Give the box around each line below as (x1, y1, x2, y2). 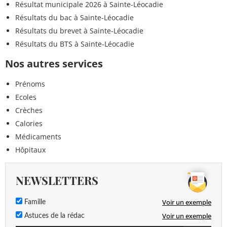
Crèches (15, 105, 43, 115)
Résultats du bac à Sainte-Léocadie (15, 12, 134, 22)
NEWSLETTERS (16, 172, 98, 188)
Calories (15, 118, 43, 128)
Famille (22, 198, 46, 206)
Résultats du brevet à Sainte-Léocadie (15, 25, 143, 35)
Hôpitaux (15, 144, 46, 155)
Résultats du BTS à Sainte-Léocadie (15, 39, 134, 49)
